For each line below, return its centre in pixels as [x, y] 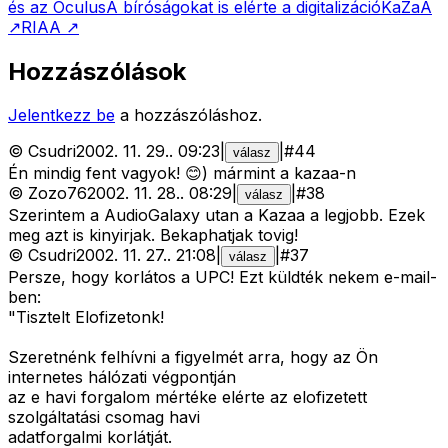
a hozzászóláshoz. [191, 115]
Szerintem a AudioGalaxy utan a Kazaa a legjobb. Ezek [216, 215]
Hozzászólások [97, 71]
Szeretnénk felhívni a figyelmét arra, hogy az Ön [193, 357]
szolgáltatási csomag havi [104, 417]
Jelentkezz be [61, 115]
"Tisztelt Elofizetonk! [86, 317]
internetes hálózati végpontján [122, 377]
